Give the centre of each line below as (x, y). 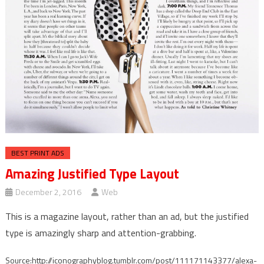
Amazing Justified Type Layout (92, 174)
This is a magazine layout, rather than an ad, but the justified (127, 217)
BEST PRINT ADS (37, 153)
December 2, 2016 (48, 192)
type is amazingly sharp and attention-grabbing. (100, 233)
